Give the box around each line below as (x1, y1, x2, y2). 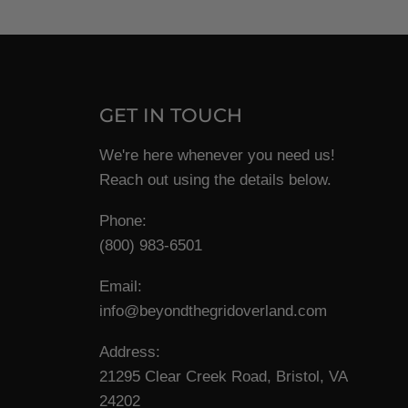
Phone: (98, 211, 147, 229)
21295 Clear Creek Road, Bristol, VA (98, 367, 347, 385)
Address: (98, 342, 160, 361)
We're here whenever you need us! (98, 146, 335, 164)
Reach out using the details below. (98, 170, 331, 189)
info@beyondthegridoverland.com (98, 301, 327, 320)
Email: (98, 277, 142, 295)
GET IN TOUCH (98, 103, 242, 127)
